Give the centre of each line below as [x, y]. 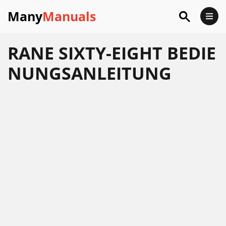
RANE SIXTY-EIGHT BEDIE [112, 53]
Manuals [69, 16]
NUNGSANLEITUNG [90, 73]
